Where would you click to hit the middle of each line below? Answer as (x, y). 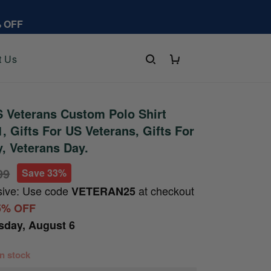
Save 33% (44, 173)
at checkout (165, 191)
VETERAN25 (104, 191)
